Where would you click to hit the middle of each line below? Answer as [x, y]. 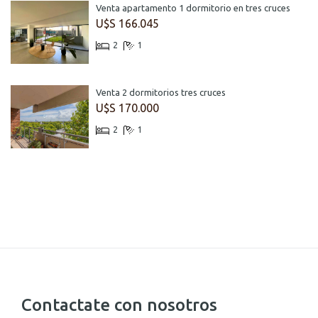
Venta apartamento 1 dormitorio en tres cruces [193, 7]
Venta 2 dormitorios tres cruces [161, 92]
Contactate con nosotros [119, 305]
